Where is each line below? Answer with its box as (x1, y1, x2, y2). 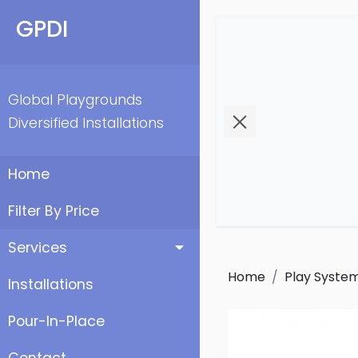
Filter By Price (8, 201, 99, 221)
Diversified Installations (8, 113, 164, 133)
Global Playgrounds (8, 90, 142, 109)
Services (8, 238, 67, 257)
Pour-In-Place (8, 312, 105, 331)
